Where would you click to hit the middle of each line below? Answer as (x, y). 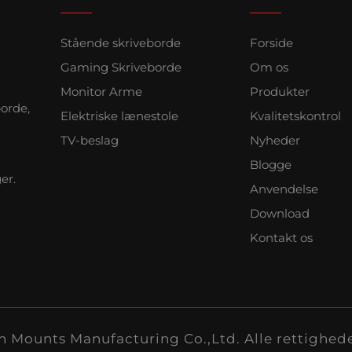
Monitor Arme (101, 92)
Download (280, 214)
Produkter (280, 92)
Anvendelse (284, 189)
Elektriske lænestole (119, 116)
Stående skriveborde (121, 43)
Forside (271, 43)
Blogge (271, 165)
